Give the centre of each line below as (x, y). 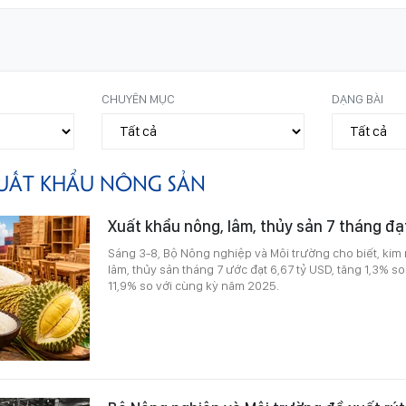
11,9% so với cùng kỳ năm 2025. (193, 285)
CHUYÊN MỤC (139, 98)
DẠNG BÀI (357, 98)
